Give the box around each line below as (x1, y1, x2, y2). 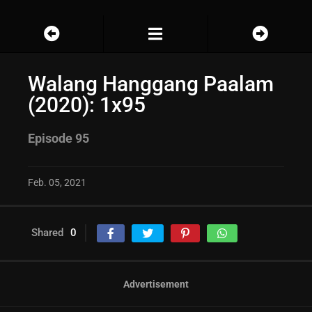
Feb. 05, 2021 (28, 177, 86, 189)
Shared (31, 226, 63, 240)
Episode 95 (28, 131, 89, 146)
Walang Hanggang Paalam (28, 72, 274, 97)
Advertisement (123, 279, 189, 290)
